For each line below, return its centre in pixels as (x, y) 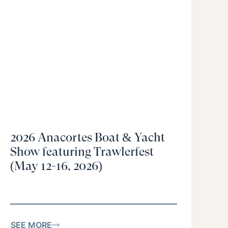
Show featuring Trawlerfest (82, 152)
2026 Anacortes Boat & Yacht (88, 138)
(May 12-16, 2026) (56, 166)
